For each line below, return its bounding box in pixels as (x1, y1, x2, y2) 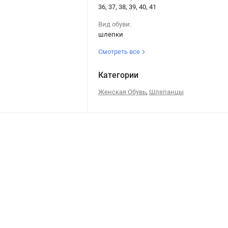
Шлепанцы (149, 88, 184, 96)
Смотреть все (98, 47, 141, 55)
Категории (98, 70, 138, 80)
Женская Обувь (98, 88, 146, 96)
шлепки (98, 30, 123, 38)
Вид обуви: (98, 20, 131, 28)
